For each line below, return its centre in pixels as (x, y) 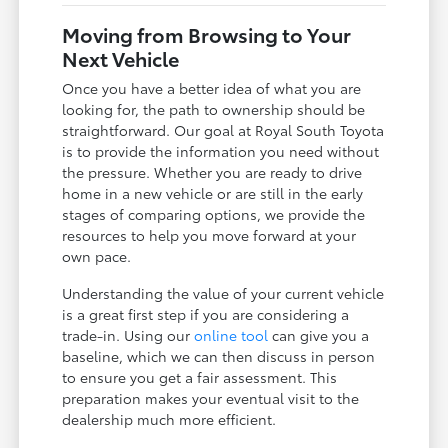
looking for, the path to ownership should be (214, 108)
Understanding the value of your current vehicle (223, 292)
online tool (231, 334)
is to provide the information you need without (221, 150)
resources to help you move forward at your (209, 234)
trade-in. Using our (128, 334)
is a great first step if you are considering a (206, 313)
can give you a (319, 334)
